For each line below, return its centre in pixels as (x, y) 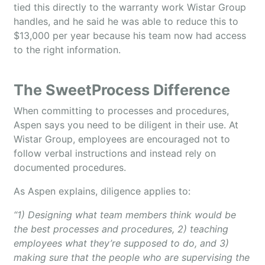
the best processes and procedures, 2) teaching (121, 229)
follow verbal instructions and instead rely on (115, 153)
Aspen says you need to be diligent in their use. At (126, 125)
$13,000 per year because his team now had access (130, 35)
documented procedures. (70, 167)
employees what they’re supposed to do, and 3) (121, 243)
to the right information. (67, 50)
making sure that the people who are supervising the (132, 257)
